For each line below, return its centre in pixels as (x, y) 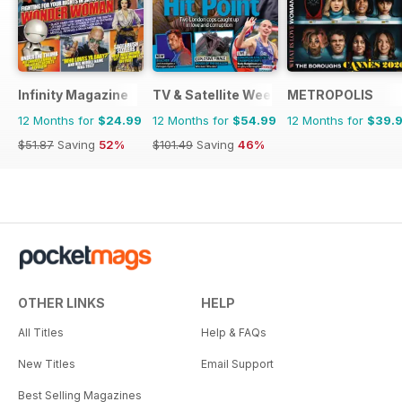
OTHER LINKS (61, 302)
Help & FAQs (234, 332)
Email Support (237, 363)
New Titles (47, 363)
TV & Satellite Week (215, 94)
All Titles (41, 332)
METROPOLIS (330, 94)
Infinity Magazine (73, 94)
